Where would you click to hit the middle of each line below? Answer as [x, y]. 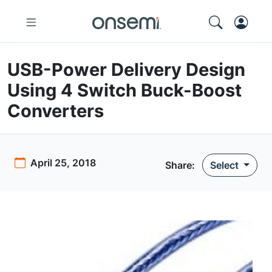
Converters [56, 111]
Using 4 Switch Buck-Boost [124, 90]
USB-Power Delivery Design [126, 70]
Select [226, 165]
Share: [180, 165]
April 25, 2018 [63, 163]
